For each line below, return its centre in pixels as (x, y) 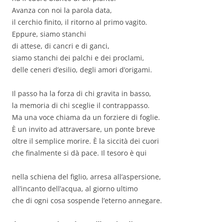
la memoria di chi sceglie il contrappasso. (81, 106)
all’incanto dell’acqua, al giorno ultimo (75, 189)
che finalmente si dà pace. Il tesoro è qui (79, 153)
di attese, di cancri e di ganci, (61, 46)
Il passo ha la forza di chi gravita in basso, (82, 94)
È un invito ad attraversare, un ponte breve (83, 129)
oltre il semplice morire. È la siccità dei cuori (85, 141)
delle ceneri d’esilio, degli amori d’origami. (82, 70)
